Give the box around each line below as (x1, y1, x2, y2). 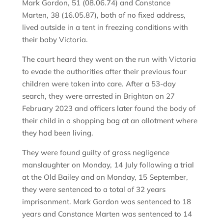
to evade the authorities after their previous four (22, 67, 187, 77)
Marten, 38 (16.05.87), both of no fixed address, (22, 10, 186, 20)
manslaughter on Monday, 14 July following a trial (22, 160, 194, 170)
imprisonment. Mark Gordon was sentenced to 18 (22, 197, 191, 207)
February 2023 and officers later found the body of (22, 104, 195, 113)
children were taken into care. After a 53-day (22, 79, 176, 89)
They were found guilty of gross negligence (22, 148, 169, 158)
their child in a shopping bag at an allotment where (22, 116, 197, 126)
